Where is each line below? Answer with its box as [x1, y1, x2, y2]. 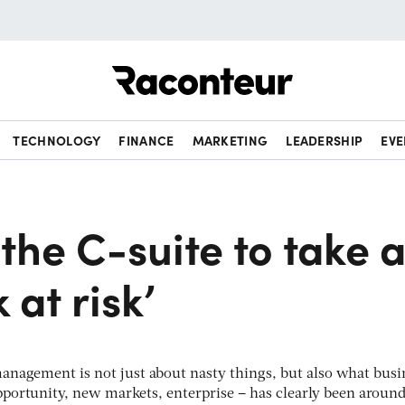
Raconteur [293, 56, 361, 76]
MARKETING [192, 131, 268, 149]
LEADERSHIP [286, 131, 363, 149]
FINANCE [118, 131, 174, 149]
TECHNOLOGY [13, 131, 101, 149]
